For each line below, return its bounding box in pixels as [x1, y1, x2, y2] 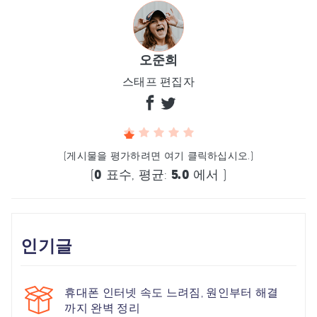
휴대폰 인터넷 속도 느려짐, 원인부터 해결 [64, 285, 279, 300]
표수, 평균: [102, 166, 171, 183]
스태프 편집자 [122, 74, 195, 89]
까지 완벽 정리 [64, 301, 140, 316]
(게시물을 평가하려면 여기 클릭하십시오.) [64, 149, 253, 162]
